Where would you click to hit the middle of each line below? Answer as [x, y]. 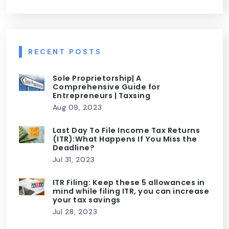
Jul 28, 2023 [75, 212]
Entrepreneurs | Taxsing [101, 96]
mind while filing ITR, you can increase [131, 191]
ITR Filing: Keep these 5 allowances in [129, 183]
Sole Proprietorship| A [97, 78]
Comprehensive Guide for [106, 87]
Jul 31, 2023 [74, 160]
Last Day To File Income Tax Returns [126, 131]
